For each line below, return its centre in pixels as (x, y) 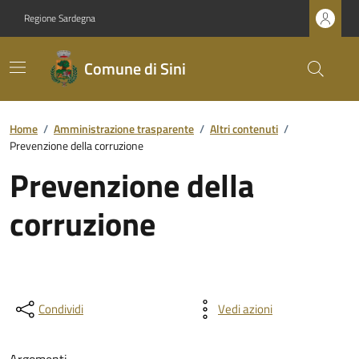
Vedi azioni (245, 309)
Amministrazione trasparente (124, 129)
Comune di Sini (135, 69)
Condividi (61, 309)
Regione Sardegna (60, 18)
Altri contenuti (244, 129)
